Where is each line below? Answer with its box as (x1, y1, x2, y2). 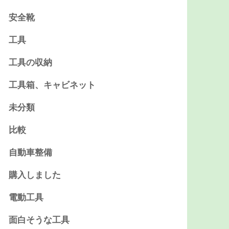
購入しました (9, 170, 61, 180)
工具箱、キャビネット (9, 80, 96, 90)
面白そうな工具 (9, 215, 70, 225)
